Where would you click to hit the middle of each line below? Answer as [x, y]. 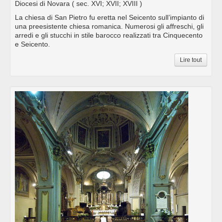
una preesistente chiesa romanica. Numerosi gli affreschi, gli [109, 27]
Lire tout [191, 60]
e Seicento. [32, 44]
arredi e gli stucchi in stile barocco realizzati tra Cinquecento [109, 35]
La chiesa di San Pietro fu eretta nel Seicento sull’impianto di [110, 18]
